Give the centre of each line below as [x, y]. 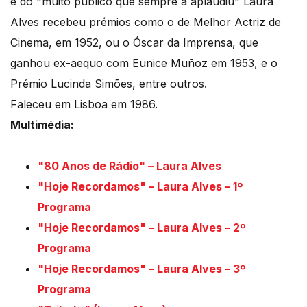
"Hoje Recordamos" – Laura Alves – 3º [142, 269]
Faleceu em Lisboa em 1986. [84, 105]
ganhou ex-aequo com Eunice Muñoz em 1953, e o [144, 63]
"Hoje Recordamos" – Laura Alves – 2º [142, 228]
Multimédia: [42, 125]
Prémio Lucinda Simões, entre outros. [109, 84]
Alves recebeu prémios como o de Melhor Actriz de [146, 22]
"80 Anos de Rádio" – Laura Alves [130, 166]
